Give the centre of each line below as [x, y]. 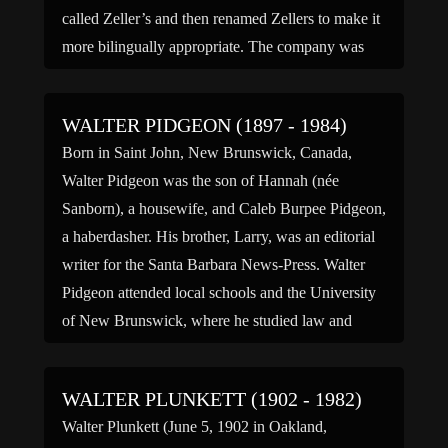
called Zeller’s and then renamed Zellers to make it [221, 18]
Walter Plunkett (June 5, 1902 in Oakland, [194, 426]
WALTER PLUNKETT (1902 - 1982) [212, 399]
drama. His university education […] [177, 348]
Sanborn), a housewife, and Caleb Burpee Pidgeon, [224, 208]
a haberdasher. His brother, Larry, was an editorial [218, 236]
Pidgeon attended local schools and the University [219, 292]
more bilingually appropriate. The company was [213, 46]
